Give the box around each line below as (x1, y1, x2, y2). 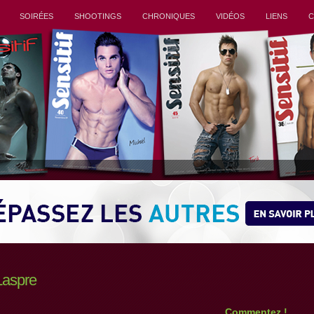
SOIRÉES (20, 12, 53, 20)
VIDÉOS (216, 12, 245, 20)
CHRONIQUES (142, 12, 195, 20)
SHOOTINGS (74, 12, 121, 20)
